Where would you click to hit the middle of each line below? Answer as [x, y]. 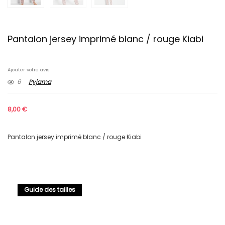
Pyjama [40, 82]
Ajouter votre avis [29, 70]
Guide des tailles [50, 190]
